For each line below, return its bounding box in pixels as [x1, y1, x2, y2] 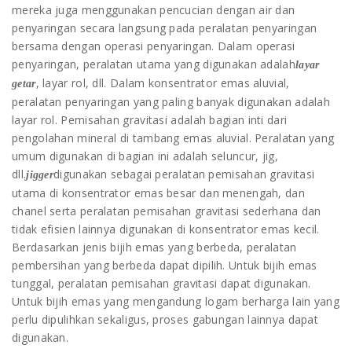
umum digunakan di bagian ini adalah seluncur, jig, [12, 148, 278, 163]
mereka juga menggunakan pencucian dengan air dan [12, 2, 295, 17]
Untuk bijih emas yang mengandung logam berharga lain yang [12, 294, 340, 309]
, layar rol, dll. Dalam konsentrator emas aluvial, [35, 75, 290, 90]
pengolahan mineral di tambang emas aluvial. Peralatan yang [12, 130, 335, 145]
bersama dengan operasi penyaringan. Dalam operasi [12, 38, 295, 53]
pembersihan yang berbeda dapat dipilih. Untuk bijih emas [12, 258, 317, 273]
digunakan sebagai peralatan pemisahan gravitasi [53, 167, 315, 181]
